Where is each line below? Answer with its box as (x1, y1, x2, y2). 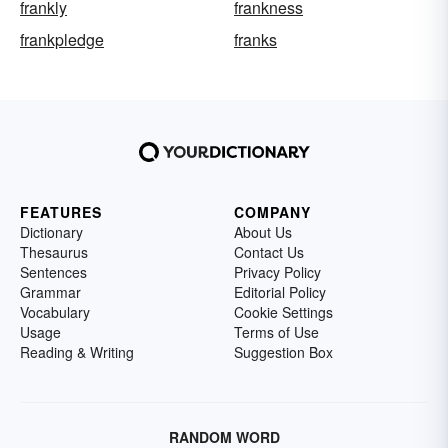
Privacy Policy (234, 262, 321, 283)
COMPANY (234, 202, 311, 223)
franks (234, 28, 277, 52)
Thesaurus (20, 242, 88, 263)
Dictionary (20, 222, 83, 243)
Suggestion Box (234, 342, 333, 363)
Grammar (20, 282, 81, 303)
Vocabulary (20, 302, 90, 323)
